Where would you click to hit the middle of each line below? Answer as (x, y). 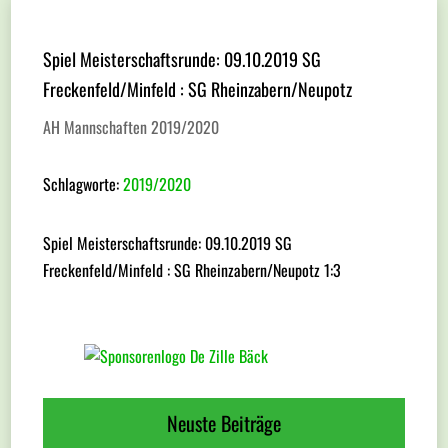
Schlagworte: (83, 184)
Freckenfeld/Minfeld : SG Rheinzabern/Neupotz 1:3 (192, 270)
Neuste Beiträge (224, 423)
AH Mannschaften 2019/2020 (131, 127)
